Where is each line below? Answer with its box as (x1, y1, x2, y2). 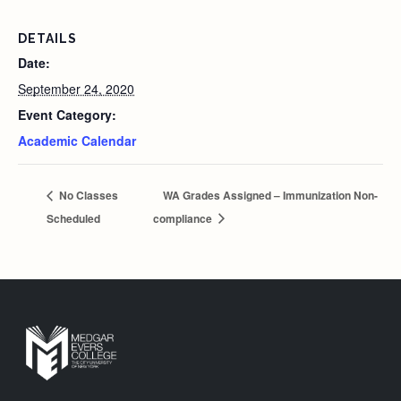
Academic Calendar (18, 132, 136, 149)
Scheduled (47, 209, 100, 226)
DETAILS (18, 31, 77, 46)
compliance (153, 209, 216, 226)
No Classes (56, 186, 118, 203)
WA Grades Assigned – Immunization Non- (163, 186, 379, 203)
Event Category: (18, 106, 116, 124)
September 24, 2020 (18, 80, 134, 98)
